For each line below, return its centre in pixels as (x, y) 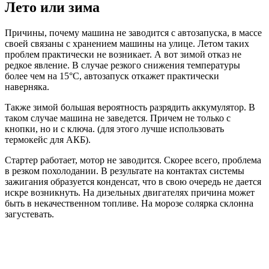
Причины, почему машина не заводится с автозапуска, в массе (133, 32)
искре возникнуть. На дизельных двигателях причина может (130, 192)
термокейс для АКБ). (48, 139)
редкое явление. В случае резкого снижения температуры (122, 65)
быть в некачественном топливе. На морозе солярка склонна (129, 203)
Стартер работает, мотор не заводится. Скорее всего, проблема (133, 160)
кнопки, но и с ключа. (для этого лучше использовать (114, 128)
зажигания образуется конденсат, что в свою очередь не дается (133, 181)
